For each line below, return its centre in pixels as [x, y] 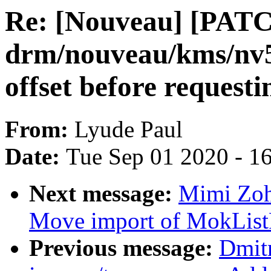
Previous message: [124, 248]
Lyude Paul [129, 129]
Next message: [104, 194]
